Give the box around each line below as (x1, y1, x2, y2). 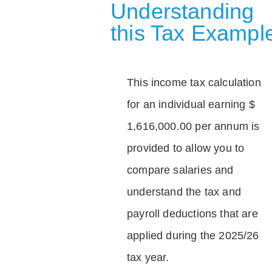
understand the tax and (127, 185, 241, 198)
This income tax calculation (127, 76, 261, 89)
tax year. (127, 251, 169, 263)
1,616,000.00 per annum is (127, 120, 260, 132)
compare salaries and (127, 163, 234, 176)
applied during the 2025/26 (127, 229, 259, 242)
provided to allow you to (127, 141, 245, 154)
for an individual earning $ (127, 98, 255, 110)
